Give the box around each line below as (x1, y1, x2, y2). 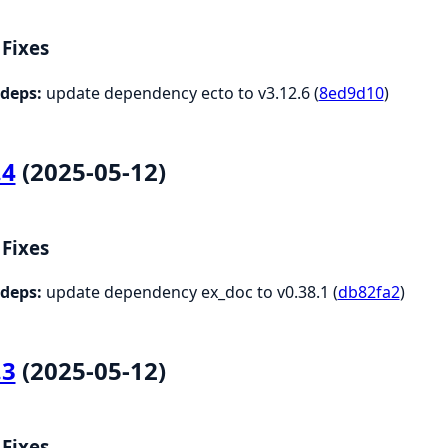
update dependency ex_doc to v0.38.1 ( (41, 281, 338, 304)
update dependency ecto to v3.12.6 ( (41, 81, 319, 104)
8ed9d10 (318, 81, 384, 104)
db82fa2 (337, 281, 400, 304)
